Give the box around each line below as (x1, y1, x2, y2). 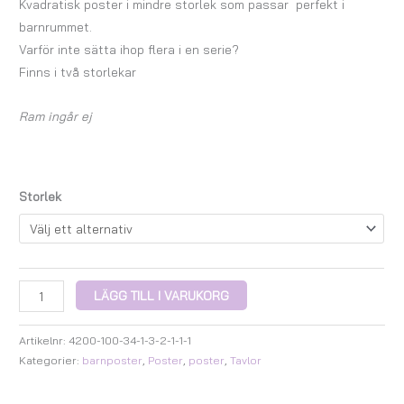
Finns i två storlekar (19, 64, 137, 80)
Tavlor (230, 353, 262, 368)
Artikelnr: (19, 334, 69, 348)
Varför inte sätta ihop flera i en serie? (19, 41, 240, 58)
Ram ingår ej (19, 108, 93, 124)
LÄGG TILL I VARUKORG (94, 288, 230, 304)
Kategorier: (19, 353, 83, 368)
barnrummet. (19, 19, 93, 35)
